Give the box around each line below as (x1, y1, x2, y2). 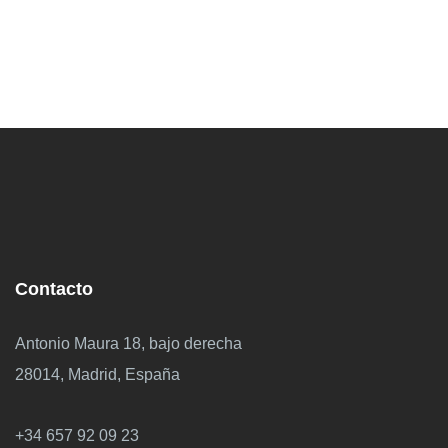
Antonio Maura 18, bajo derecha (15, 335, 242, 353)
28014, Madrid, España (15, 366, 180, 384)
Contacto (15, 279, 93, 300)
